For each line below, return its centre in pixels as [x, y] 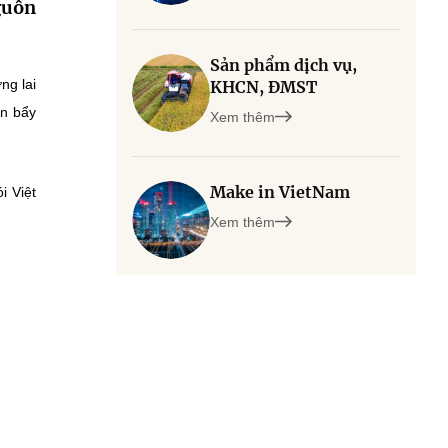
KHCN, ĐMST [263, 87]
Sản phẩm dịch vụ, [283, 65]
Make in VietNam [280, 192]
